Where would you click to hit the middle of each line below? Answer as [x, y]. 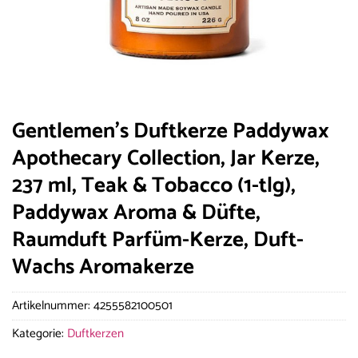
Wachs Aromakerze [103, 267]
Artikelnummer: [53, 306]
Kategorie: [40, 334]
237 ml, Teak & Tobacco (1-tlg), [154, 186]
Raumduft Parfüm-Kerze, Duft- [158, 240]
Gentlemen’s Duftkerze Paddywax [171, 131]
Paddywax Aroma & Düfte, [136, 213]
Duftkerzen [95, 334]
